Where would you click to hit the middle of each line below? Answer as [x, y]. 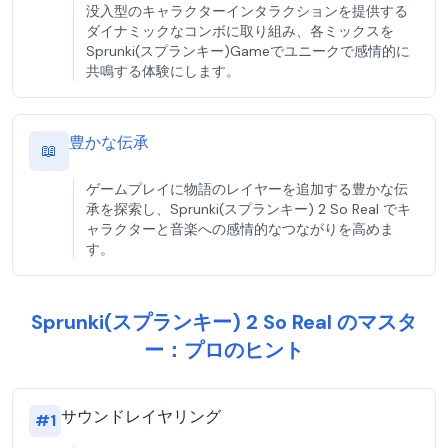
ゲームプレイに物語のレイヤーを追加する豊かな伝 [247, 189]
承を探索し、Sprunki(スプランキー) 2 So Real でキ [248, 209]
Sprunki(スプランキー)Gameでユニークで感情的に [248, 51]
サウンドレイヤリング [141, 416]
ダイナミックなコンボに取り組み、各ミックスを [240, 31]
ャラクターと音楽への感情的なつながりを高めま [240, 229]
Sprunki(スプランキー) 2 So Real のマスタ [224, 322]
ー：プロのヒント [224, 350]
